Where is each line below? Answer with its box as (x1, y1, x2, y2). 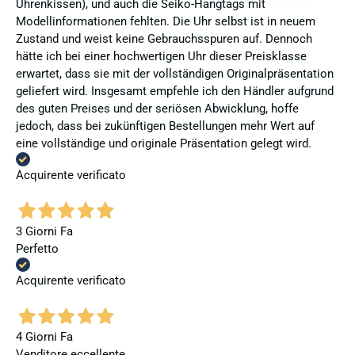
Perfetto (16, 242, 59, 257)
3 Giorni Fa (16, 224, 73, 239)
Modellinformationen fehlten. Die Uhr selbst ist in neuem (16, 13, 315, 29)
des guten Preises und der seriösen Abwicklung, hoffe (16, 101, 299, 116)
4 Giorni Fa (16, 330, 73, 345)
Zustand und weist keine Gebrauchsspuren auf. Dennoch (16, 31, 312, 46)
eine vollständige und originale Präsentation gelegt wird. (16, 136, 311, 151)
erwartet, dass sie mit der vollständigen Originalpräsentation (16, 66, 334, 81)
